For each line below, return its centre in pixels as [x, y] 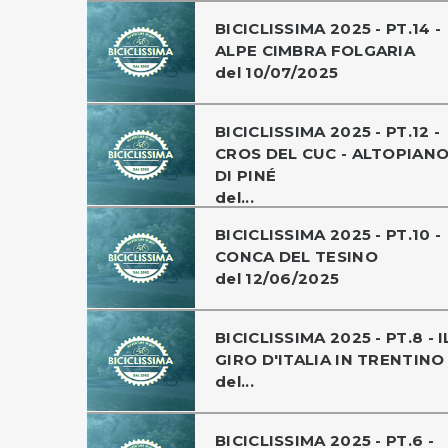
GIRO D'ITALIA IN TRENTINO [330, 359]
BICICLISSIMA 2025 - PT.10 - [328, 234]
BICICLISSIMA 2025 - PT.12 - [328, 131]
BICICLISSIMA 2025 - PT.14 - [328, 28]
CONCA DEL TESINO [296, 256]
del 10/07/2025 [277, 72]
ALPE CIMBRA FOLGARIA [315, 50]
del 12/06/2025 [277, 278]
